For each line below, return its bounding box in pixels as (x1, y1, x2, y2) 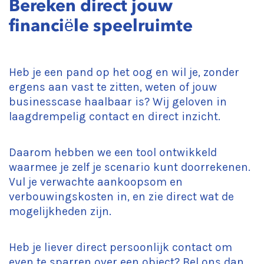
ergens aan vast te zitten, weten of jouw (9, 80, 217, 94)
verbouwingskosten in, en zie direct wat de (9, 190, 234, 203)
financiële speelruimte (9, 15, 193, 35)
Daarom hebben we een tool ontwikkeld (9, 146, 217, 159)
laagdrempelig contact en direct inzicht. (9, 110, 220, 123)
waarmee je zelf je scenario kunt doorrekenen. (9, 160, 250, 174)
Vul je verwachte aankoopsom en (9, 175, 183, 189)
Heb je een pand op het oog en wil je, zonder (9, 65, 239, 79)
